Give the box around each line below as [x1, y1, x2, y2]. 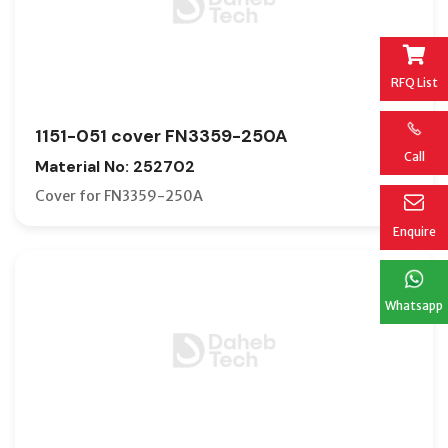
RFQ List [390, 74, 438, 90]
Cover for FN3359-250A [35, 186, 203, 205]
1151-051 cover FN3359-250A [35, 124, 287, 147]
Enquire [392, 223, 436, 239]
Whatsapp [385, 297, 443, 313]
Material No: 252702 [35, 155, 195, 177]
